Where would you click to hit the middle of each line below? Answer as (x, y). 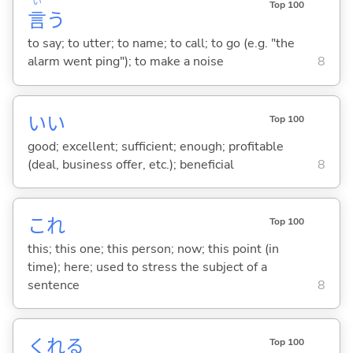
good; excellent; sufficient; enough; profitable (155, 146)
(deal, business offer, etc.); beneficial (130, 164)
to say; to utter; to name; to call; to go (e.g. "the (161, 44)
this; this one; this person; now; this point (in (153, 249)
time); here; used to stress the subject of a (147, 267)
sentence (53, 285)
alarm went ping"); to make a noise (125, 62)
